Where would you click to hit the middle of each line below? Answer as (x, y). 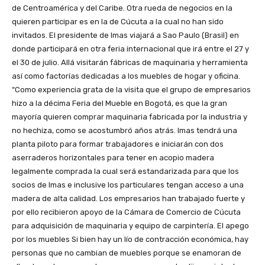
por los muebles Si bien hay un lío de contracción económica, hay (130, 240)
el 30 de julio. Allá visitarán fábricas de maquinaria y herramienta (130, 63)
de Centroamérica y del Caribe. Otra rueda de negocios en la (122, 8)
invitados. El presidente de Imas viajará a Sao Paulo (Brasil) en (125, 35)
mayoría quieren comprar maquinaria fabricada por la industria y (130, 117)
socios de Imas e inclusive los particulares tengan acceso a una (128, 185)
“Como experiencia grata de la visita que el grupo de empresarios (131, 90)
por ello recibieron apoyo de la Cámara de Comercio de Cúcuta (126, 212)
